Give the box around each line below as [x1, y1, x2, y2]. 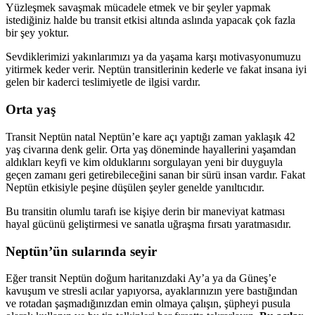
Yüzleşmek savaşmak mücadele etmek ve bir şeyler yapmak [6, 1, 271, 14]
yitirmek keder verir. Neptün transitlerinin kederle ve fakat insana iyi [6, 63, 307, 76]
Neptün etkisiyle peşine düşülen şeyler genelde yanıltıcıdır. [6, 181, 264, 193]
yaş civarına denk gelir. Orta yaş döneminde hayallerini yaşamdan [6, 143, 296, 155]
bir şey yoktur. [6, 27, 69, 39]
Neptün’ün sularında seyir [6, 243, 157, 259]
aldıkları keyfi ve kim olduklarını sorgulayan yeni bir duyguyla [6, 155, 283, 168]
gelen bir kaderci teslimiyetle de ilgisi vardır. [6, 76, 200, 89]
